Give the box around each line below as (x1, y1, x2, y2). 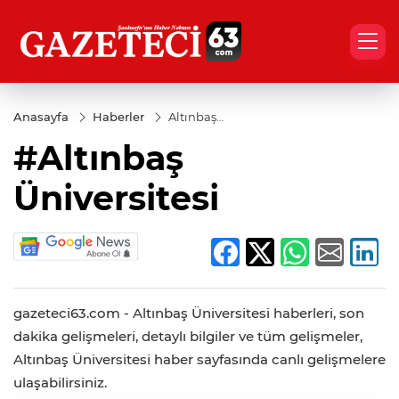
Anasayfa (13, 110, 69, 124)
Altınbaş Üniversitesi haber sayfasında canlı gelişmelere (13, 351, 386, 369)
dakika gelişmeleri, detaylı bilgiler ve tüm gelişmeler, (13, 328, 362, 346)
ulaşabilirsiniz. (13, 374, 107, 392)
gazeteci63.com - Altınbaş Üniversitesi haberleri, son (13, 305, 364, 322)
